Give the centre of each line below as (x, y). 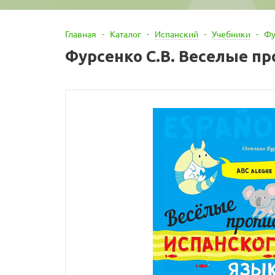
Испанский (176, 34)
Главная (81, 34)
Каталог (126, 34)
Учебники (231, 34)
